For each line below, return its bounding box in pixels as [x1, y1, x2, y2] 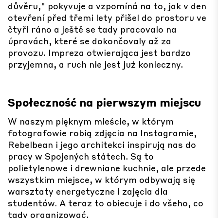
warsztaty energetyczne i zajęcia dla [8, 185, 168, 197]
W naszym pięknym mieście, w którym [8, 115, 174, 127]
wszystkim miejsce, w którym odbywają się [8, 174, 195, 185]
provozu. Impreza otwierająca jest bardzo [8, 47, 191, 58]
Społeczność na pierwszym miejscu [8, 95, 201, 109]
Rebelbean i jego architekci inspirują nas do [8, 139, 196, 150]
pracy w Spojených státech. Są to [8, 150, 154, 162]
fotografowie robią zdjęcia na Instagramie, [8, 127, 197, 138]
